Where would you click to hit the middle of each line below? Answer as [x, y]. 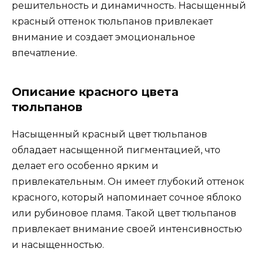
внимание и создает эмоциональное [104, 37]
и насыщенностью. [58, 245]
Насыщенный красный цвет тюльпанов [109, 135]
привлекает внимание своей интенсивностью [127, 229]
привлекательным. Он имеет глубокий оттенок [128, 182]
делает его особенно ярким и [85, 166]
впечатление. [44, 53]
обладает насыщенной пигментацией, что [116, 150]
